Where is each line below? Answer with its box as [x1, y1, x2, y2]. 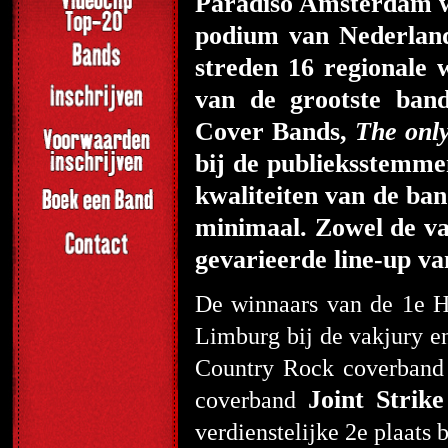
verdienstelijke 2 [195, 419, 357, 445]
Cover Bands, [195, 117, 356, 146]
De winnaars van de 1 [195, 291, 414, 317]
